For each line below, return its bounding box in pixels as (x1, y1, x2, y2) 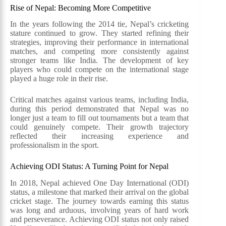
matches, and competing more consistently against (10, 47, 189, 56)
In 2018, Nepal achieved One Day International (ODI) (10, 179, 189, 188)
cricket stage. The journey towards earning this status (10, 197, 189, 206)
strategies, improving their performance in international (10, 38, 189, 47)
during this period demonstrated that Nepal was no (10, 104, 189, 114)
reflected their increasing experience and (10, 132, 189, 141)
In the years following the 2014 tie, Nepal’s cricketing (10, 20, 189, 29)
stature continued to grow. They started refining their (10, 29, 189, 38)
